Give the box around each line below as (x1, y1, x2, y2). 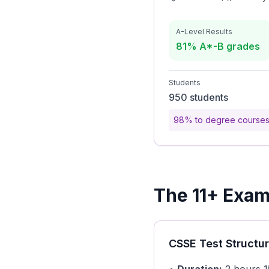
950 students (169, 91, 228, 103)
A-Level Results (176, 27, 232, 36)
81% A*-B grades (176, 40, 260, 52)
